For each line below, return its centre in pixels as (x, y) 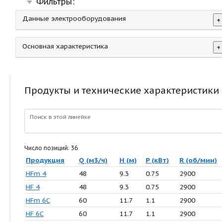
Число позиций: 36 (60, 213)
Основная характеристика (77, 93)
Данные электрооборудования (87, 61)
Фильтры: (63, 41)
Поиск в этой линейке (71, 176)
